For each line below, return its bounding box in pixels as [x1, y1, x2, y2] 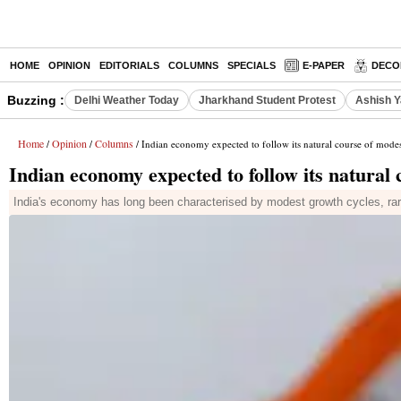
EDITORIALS [99, 60, 159, 71]
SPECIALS [227, 60, 276, 71]
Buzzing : [7, 93, 64, 107]
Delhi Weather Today [74, 94, 179, 107]
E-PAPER [303, 60, 345, 71]
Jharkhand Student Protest [199, 94, 336, 107]
